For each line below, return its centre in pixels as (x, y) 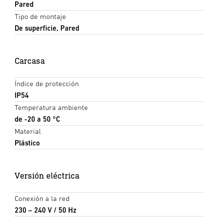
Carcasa (30, 61)
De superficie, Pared (47, 28)
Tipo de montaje (40, 17)
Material (28, 131)
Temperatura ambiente (51, 108)
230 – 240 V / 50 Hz (45, 210)
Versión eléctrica (47, 176)
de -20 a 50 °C (37, 119)
